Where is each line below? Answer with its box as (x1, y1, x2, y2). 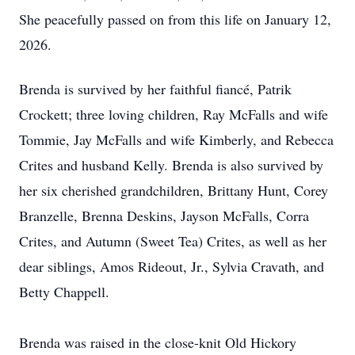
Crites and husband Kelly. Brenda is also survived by (19, 155, 323, 174)
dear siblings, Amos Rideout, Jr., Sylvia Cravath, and (19, 257, 324, 276)
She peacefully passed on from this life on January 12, (19, 10, 331, 29)
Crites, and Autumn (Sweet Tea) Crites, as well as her (19, 231, 326, 250)
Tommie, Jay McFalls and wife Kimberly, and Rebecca (19, 130, 334, 149)
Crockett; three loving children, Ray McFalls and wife (19, 105, 328, 124)
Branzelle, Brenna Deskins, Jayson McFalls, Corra (19, 206, 309, 225)
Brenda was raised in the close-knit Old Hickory (19, 333, 296, 352)
